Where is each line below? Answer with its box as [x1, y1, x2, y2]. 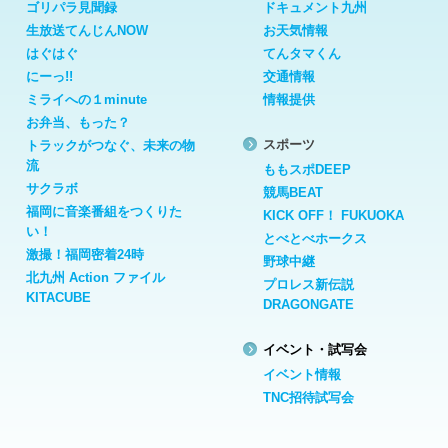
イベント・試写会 [263, 341, 367, 357]
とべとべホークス [263, 230, 367, 246]
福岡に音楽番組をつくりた [26, 203, 182, 219]
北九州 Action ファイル [26, 269, 165, 285]
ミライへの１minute [26, 91, 147, 107]
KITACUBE [26, 289, 91, 305]
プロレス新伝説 [263, 276, 354, 292]
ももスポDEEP [263, 161, 351, 177]
